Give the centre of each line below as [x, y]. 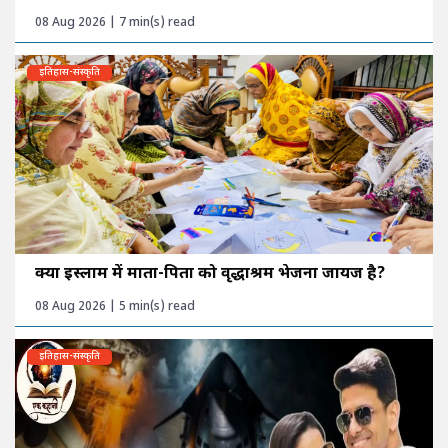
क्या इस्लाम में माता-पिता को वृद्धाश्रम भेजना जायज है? [210, 275]
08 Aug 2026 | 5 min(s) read [115, 307]
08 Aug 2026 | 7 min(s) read [115, 23]
